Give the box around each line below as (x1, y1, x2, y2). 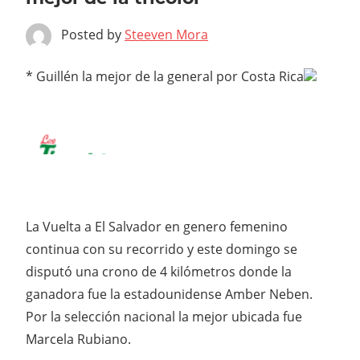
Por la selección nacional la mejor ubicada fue (26, 308, 302, 326)
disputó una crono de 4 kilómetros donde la (26, 263, 292, 281)
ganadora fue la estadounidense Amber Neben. (26, 285, 313, 304)
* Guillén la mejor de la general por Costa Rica (26, 67, 304, 86)
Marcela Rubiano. (26, 330, 131, 349)
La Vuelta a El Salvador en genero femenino (26, 218, 288, 236)
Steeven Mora (125, 26, 208, 44)
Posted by (61, 26, 125, 44)
